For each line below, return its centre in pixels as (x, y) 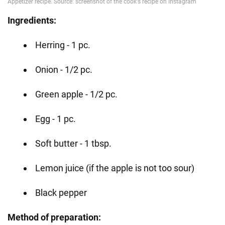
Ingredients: (32, 20)
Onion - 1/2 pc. (64, 69)
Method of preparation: (54, 217)
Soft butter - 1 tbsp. (73, 143)
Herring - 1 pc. (63, 45)
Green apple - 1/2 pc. (76, 94)
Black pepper (61, 192)
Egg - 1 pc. (55, 119)
